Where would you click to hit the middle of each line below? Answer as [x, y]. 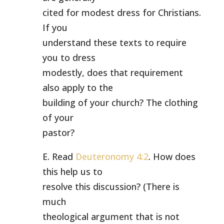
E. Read [59, 156]
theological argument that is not [111, 216]
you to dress [69, 57]
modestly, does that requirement [112, 72]
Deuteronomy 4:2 [112, 156]
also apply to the [77, 87]
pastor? [58, 132]
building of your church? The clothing [120, 102]
